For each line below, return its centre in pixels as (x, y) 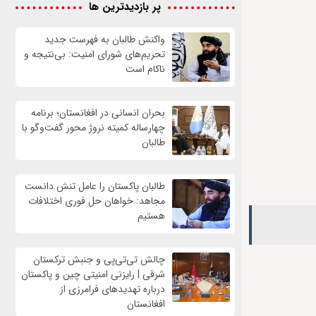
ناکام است (145, 69)
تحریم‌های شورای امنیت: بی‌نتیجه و (94, 55)
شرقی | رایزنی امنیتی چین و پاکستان (93, 275)
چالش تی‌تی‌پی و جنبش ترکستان (99, 260)
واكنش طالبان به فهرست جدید (104, 40)
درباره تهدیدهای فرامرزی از (112, 290)
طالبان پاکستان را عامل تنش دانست (93, 187)
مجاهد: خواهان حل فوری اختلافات (96, 201)
